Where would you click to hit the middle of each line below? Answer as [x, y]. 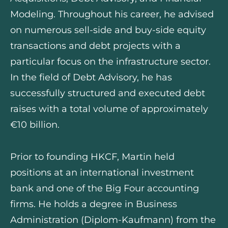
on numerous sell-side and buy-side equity [108, 30]
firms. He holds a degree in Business [94, 204]
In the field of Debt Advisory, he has [91, 78]
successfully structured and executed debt [108, 93]
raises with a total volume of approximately [109, 109]
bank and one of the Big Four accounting [105, 188]
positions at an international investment [102, 172]
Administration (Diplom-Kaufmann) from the [113, 220]
